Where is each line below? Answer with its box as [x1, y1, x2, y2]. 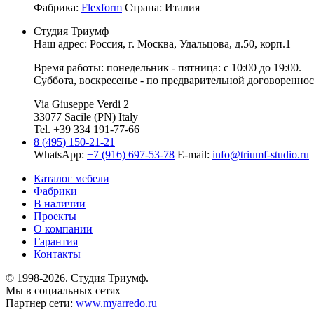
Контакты [34, 247, 81, 260]
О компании [34, 222, 93, 235]
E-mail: [177, 148, 212, 161]
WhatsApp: [34, 148, 87, 161]
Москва [137, 37, 174, 50]
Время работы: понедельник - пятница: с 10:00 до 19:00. [34, 61, 301, 74]
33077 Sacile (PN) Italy [34, 110, 138, 123]
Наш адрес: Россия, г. [34, 37, 137, 50]
